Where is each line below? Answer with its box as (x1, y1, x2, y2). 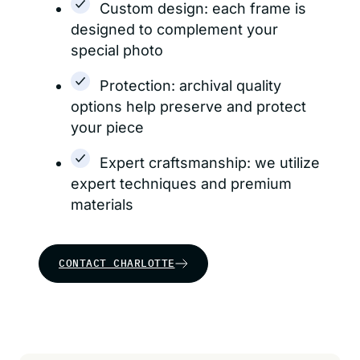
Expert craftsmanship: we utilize (100, 154, 320, 171)
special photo (71, 42, 163, 59)
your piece (71, 119, 144, 136)
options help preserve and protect (71, 98, 306, 115)
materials (71, 196, 133, 213)
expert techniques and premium (71, 175, 292, 192)
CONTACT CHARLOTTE (59, 256, 175, 270)
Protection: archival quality (100, 77, 281, 94)
